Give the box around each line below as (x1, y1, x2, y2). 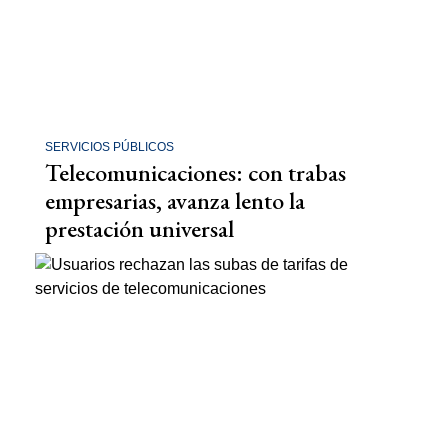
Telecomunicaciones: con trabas (45, 156, 346, 188)
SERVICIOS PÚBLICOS (45, 139, 174, 154)
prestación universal (45, 212, 234, 244)
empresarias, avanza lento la (45, 184, 305, 216)
